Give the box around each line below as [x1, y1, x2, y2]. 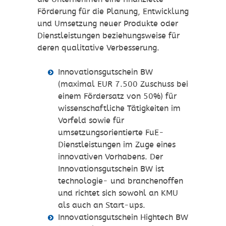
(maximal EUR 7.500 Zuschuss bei [58, 79, 188, 89]
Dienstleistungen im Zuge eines [58, 140, 176, 150]
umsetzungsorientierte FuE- [58, 128, 164, 138]
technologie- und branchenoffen [58, 176, 183, 186]
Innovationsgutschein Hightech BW [58, 212, 188, 222]
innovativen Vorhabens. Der [58, 152, 163, 162]
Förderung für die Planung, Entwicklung [37, 7, 189, 17]
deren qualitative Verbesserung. [37, 43, 159, 53]
